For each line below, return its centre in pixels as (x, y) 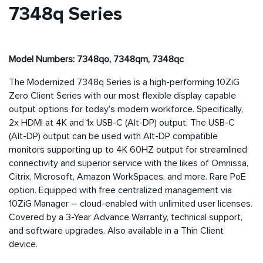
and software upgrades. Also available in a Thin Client (116, 230)
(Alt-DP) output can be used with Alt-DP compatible (113, 136)
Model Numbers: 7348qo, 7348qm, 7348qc (96, 59)
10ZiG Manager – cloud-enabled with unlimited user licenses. (131, 203)
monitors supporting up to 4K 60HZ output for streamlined (128, 149)
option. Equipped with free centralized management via (120, 190)
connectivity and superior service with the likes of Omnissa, (129, 163)
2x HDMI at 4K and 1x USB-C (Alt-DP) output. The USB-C (122, 122)
